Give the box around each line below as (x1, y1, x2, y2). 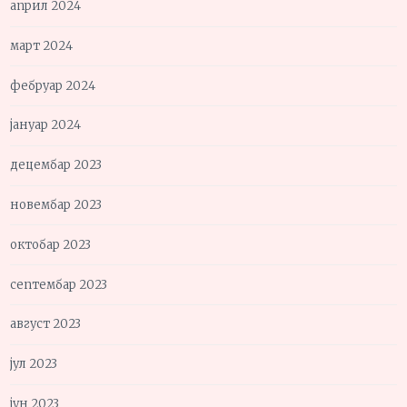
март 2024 (10, 37, 74, 54)
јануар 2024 (10, 117, 82, 134)
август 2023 (10, 316, 82, 333)
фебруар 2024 (10, 77, 96, 94)
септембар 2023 (10, 276, 108, 293)
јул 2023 (10, 356, 58, 372)
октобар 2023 (10, 236, 92, 253)
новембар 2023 (10, 197, 103, 213)
